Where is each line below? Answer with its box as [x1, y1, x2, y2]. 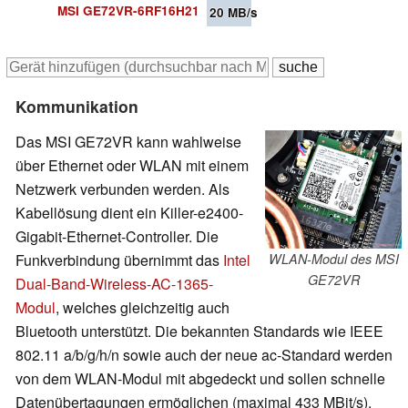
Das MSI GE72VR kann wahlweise [15, 130, 241, 152]
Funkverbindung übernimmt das [15, 249, 223, 270]
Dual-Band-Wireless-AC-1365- [15, 272, 213, 294]
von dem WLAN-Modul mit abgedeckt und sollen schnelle [15, 367, 385, 389]
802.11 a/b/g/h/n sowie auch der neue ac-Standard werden [15, 343, 393, 365]
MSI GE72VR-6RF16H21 [57, 2, 199, 20]
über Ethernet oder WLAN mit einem [15, 154, 249, 176]
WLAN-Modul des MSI [268, 249, 399, 268]
